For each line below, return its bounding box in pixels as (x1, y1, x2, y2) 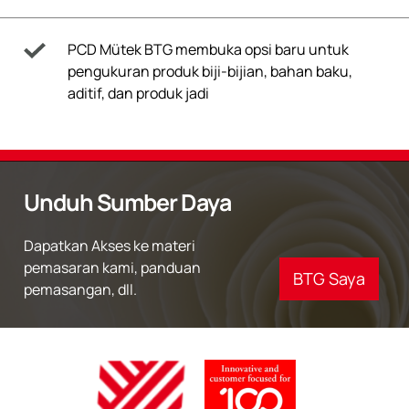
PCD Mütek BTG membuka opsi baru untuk (68, 38, 349, 59)
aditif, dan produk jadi (68, 82, 209, 103)
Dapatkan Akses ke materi (24, 235, 195, 256)
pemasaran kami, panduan (24, 257, 201, 278)
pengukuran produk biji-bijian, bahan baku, (68, 60, 352, 81)
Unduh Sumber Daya (24, 185, 231, 218)
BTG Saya (293, 267, 365, 289)
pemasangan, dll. (24, 278, 137, 299)
